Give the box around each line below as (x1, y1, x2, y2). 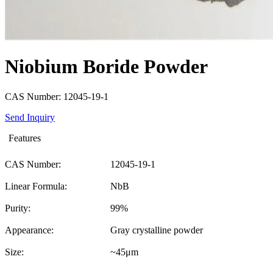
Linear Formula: (5, 180, 67, 191)
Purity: (5, 202, 30, 213)
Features (9, 132, 41, 143)
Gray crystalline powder (110, 224, 203, 235)
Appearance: (5, 224, 54, 235)
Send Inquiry (5, 112, 55, 122)
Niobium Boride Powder (5, 55, 208, 78)
